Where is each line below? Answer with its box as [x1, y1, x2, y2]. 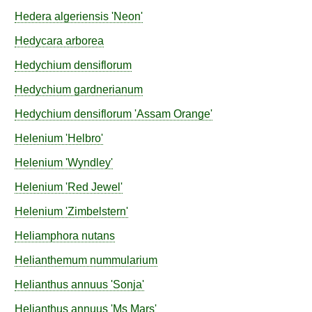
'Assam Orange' [134, 107, 212, 120]
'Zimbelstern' [63, 205, 128, 218]
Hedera [15, 10, 52, 23]
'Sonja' [108, 278, 144, 291]
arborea [65, 34, 104, 47]
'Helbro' [63, 132, 103, 145]
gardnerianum [74, 83, 143, 96]
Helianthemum [15, 253, 87, 267]
